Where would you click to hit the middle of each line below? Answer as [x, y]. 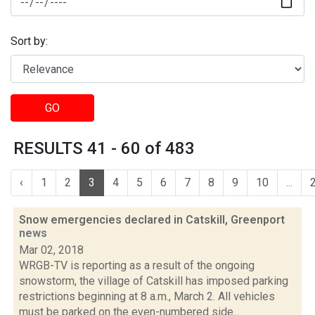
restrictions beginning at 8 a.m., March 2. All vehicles [147, 296]
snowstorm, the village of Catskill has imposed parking [154, 281]
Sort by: [29, 41]
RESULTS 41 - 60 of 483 [104, 148]
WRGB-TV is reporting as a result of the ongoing [137, 265]
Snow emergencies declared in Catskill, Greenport [152, 220]
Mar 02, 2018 [51, 250]
